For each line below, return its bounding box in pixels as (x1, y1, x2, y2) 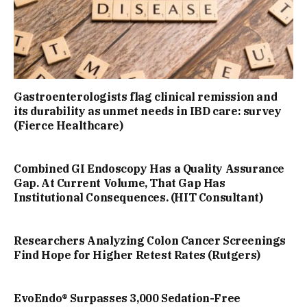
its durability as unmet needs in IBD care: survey (14, 103, 282, 118)
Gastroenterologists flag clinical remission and (14, 89, 278, 103)
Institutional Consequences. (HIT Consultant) (14, 190, 263, 204)
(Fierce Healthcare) (14, 118, 123, 132)
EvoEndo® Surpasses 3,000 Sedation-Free (14, 291, 241, 305)
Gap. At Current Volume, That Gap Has (14, 175, 225, 190)
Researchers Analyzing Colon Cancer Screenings (14, 233, 286, 247)
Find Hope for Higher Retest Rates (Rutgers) (14, 247, 260, 262)
